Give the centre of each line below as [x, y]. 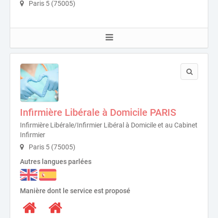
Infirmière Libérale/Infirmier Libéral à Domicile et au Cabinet [109, 125]
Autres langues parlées [56, 162]
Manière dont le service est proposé [75, 191]
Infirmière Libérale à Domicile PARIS [98, 113]
